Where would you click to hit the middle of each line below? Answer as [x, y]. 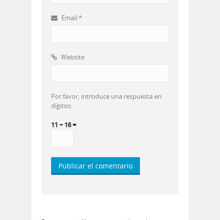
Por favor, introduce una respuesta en [106, 96]
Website [72, 57]
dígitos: [62, 106]
